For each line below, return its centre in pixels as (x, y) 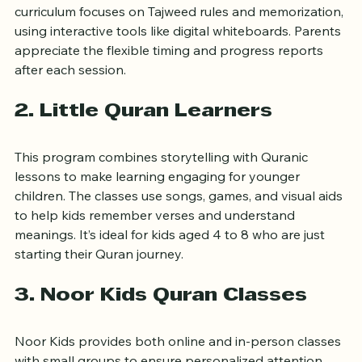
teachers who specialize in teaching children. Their (166, 17)
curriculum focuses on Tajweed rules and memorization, (181, 36)
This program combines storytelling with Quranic (163, 181)
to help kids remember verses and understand (156, 240)
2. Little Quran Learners (143, 136)
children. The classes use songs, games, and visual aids (180, 220)
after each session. (70, 94)
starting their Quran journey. (99, 278)
